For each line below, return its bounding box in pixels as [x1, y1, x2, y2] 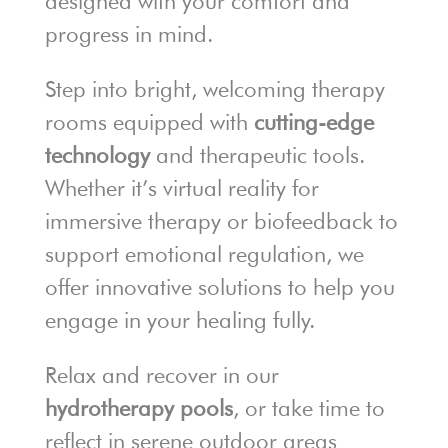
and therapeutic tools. [149, 142, 365, 168]
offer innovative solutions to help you [44, 274, 395, 300]
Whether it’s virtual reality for [44, 175, 319, 201]
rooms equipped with [44, 109, 254, 135]
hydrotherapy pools [44, 395, 233, 421]
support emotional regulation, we [44, 241, 364, 267]
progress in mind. [44, 21, 213, 47]
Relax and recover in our [44, 362, 279, 388]
